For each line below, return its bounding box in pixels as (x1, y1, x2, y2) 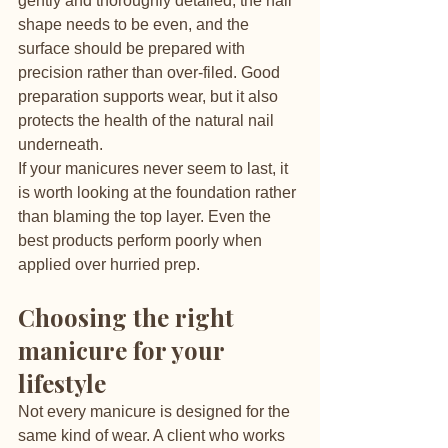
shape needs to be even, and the (18, 16, 253, 33)
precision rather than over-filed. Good (18, 64, 284, 81)
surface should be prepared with (18, 40, 249, 57)
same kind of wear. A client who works (18, 427, 289, 444)
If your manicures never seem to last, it (18, 160, 292, 177)
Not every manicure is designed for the (18, 403, 294, 420)
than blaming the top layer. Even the (18, 208, 275, 225)
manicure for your (18, 334, 230, 366)
